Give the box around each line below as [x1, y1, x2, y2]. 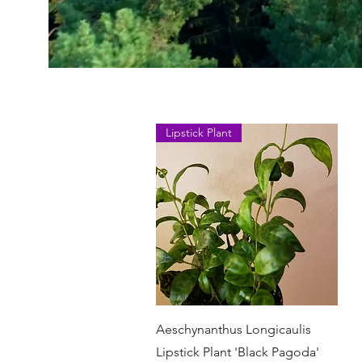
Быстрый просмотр [196, 318, 297, 333]
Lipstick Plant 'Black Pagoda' [156, 343, 319, 360]
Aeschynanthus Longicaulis [156, 321, 311, 337]
